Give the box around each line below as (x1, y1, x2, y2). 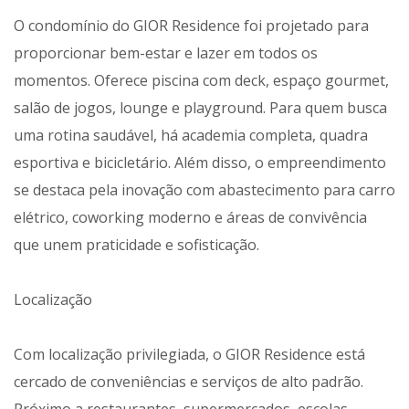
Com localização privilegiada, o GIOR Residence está (14, 344, 365, 365)
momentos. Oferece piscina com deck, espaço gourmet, (14, 70, 389, 91)
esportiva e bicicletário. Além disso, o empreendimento (14, 152, 386, 173)
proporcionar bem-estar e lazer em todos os (14, 43, 318, 64)
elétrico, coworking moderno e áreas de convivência (14, 207, 367, 228)
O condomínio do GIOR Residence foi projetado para (14, 16, 369, 37)
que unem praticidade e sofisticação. (14, 235, 259, 256)
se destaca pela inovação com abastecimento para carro (14, 180, 395, 201)
